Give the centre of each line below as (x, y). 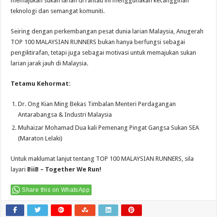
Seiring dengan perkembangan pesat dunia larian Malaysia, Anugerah (107, 31)
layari (19, 169)
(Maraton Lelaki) (40, 138)
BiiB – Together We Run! (64, 169)
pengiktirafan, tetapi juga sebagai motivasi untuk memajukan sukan (104, 52)
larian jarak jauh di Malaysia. (50, 63)
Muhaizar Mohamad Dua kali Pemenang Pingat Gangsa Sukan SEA (109, 127)
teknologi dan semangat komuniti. (58, 11)
